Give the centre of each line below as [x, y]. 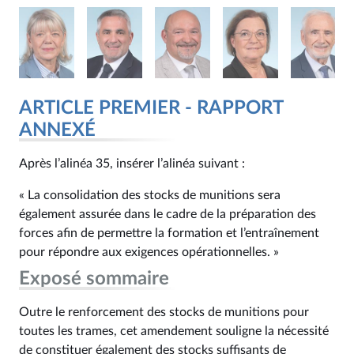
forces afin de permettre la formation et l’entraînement [169, 233]
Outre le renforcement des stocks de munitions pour [164, 312]
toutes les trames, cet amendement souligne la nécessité [174, 331]
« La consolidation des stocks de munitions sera [150, 195]
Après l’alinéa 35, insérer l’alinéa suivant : [132, 164]
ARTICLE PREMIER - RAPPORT [151, 108]
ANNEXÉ [57, 130]
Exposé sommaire [94, 279]
